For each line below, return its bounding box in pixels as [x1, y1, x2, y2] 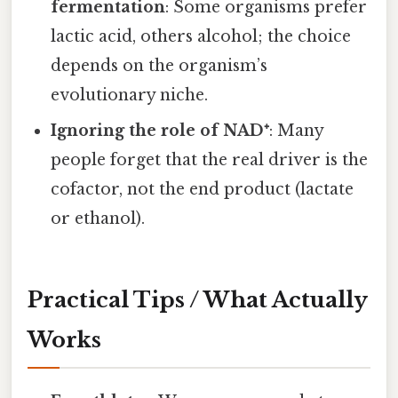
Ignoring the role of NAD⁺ [51, 120, 270, 140]
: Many [269, 120, 324, 140]
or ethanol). [51, 208, 146, 228]
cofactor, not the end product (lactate [51, 179, 354, 199]
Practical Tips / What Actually [28, 287, 368, 314]
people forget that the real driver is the [51, 149, 369, 170]
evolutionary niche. [51, 84, 209, 105]
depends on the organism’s [51, 55, 268, 76]
